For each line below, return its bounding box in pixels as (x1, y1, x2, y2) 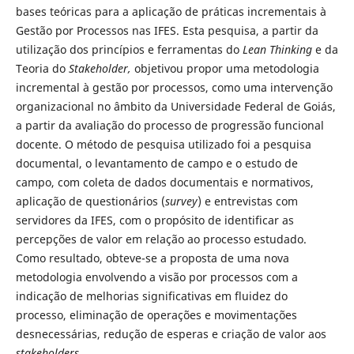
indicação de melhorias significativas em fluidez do (15, 288, 288, 303)
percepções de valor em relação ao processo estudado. (15, 231, 307, 247)
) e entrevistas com (197, 193, 298, 209)
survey (164, 193, 198, 209)
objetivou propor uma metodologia (130, 60, 319, 76)
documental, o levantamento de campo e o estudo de (15, 155, 298, 171)
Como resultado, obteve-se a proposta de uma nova (15, 250, 289, 265)
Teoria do (15, 60, 69, 76)
